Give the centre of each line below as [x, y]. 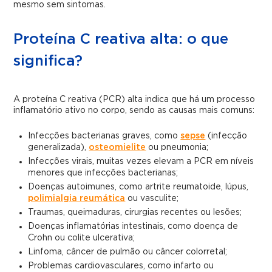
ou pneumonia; [177, 148]
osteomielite [117, 148]
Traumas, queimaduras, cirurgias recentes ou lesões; [135, 213]
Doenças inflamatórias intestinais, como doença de [133, 227]
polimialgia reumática [77, 199]
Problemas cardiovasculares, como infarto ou [121, 266]
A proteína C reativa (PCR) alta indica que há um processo [134, 100]
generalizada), [59, 148]
